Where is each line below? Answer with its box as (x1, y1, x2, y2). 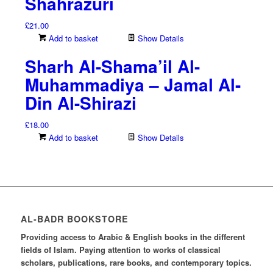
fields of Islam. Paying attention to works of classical (20, 244, 221, 256)
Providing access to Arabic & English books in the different (20, 231, 245, 243)
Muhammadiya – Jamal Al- (24, 72, 241, 97)
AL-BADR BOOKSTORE (20, 213, 129, 225)
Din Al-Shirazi (24, 90, 136, 116)
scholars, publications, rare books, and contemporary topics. (20, 257, 252, 269)
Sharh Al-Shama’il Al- (24, 54, 200, 79)
